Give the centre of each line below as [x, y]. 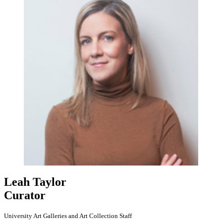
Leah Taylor [35, 182]
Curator [25, 195]
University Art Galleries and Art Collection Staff [68, 216]
